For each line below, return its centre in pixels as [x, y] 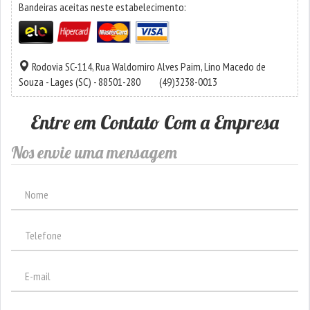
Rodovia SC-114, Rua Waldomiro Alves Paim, [118, 67]
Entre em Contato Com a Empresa [155, 122]
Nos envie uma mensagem [94, 153]
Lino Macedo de [235, 67]
